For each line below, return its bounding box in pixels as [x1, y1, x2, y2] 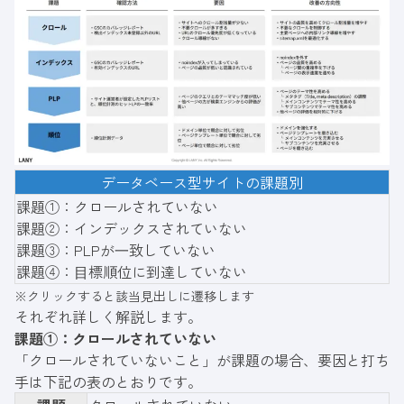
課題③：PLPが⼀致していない [16, 238, 216, 261]
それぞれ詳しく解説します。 [14, 305, 202, 327]
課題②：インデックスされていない [16, 216, 247, 239]
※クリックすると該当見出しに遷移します [14, 286, 254, 305]
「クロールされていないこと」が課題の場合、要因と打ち [14, 348, 390, 371]
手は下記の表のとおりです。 [14, 370, 202, 392]
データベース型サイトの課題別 [101, 170, 303, 193]
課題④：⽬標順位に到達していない [16, 260, 247, 282]
